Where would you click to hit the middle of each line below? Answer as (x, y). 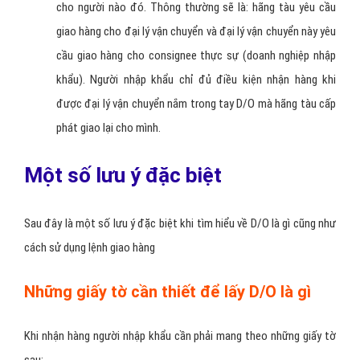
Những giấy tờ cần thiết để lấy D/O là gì (168, 292)
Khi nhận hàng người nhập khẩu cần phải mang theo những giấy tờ (180, 336)
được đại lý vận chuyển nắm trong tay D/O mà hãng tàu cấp (196, 104)
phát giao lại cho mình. (108, 128)
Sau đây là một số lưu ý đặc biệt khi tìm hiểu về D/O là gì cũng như (180, 223)
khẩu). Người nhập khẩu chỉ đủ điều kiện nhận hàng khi (196, 80)
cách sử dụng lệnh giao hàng (91, 247)
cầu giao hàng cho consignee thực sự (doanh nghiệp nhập (196, 55)
